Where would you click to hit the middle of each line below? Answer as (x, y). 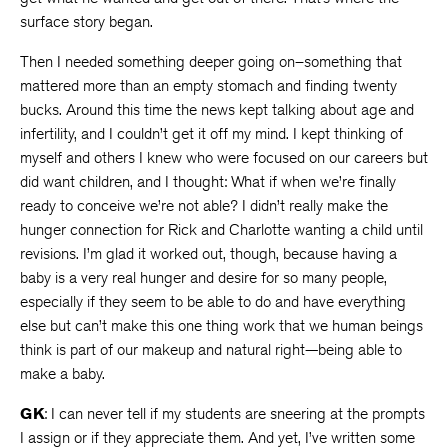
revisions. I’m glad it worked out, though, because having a (208, 253)
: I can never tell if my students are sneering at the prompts (234, 413)
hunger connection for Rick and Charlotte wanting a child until (221, 229)
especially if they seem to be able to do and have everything (213, 301)
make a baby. (62, 373)
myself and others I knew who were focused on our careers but (224, 157)
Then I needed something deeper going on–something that (211, 61)
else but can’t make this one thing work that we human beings (221, 325)
